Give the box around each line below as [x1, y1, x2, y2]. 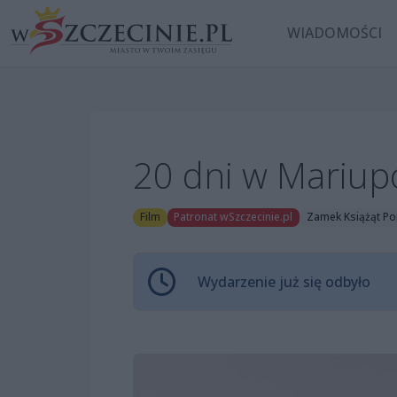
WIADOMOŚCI [287, 23, 383, 43]
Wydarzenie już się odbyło [198, 271, 370, 292]
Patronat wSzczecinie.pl [174, 209, 293, 225]
